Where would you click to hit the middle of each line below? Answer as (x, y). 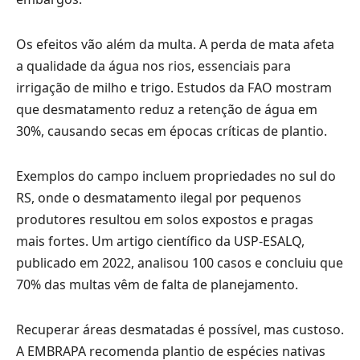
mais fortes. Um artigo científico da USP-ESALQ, (160, 241)
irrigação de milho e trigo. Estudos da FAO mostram (174, 88)
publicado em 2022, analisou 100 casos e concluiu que (180, 263)
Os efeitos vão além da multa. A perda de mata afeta (175, 45)
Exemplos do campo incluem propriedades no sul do (176, 176)
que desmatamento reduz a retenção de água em (167, 110)
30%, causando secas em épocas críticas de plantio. (172, 131)
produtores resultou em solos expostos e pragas (165, 220)
